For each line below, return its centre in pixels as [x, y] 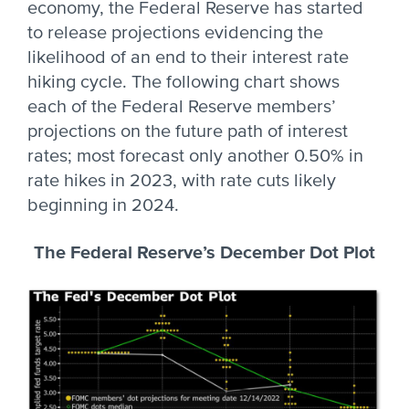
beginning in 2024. [103, 205]
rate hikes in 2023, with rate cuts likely [182, 181]
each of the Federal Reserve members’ [182, 107]
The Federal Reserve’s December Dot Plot [204, 253]
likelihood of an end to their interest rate [188, 58]
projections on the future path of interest [188, 131]
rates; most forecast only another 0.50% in [195, 156]
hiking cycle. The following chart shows [184, 82]
